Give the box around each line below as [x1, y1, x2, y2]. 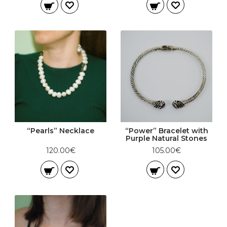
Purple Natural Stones [126, 134, 207, 143]
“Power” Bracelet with [125, 126, 208, 135]
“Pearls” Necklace [27, 126, 94, 135]
